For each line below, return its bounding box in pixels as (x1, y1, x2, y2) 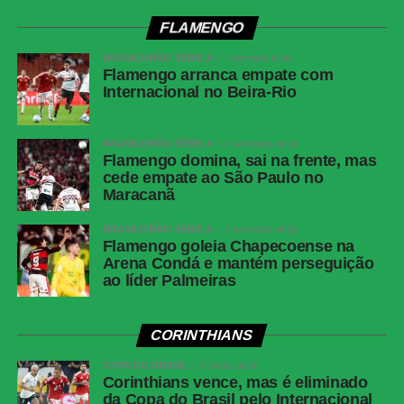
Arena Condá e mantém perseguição (102, 254, 374, 273)
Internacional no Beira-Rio (102, 83, 297, 102)
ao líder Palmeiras (102, 271, 236, 290)
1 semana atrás (224, 52, 293, 64)
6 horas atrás (199, 360, 259, 372)
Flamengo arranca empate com (102, 66, 334, 85)
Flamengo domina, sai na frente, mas (102, 151, 377, 170)
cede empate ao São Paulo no (102, 169, 324, 188)
